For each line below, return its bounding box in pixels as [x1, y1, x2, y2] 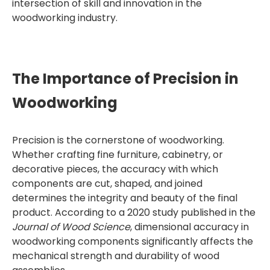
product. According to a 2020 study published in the [12, 206, 256, 219]
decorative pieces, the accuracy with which [12, 162, 218, 176]
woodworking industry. [12, 11, 118, 25]
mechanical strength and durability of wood [12, 249, 219, 263]
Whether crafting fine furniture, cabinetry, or [12, 148, 223, 162]
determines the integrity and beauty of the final [12, 191, 237, 205]
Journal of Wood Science [12, 220, 130, 234]
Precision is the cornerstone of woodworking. [12, 133, 224, 147]
